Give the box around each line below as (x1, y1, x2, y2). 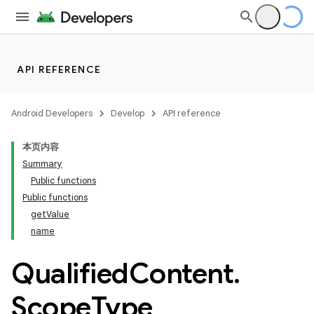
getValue (31, 208, 69, 220)
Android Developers (11, 107, 93, 119)
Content (128, 256, 233, 291)
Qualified (11, 256, 129, 291)
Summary (22, 158, 62, 170)
